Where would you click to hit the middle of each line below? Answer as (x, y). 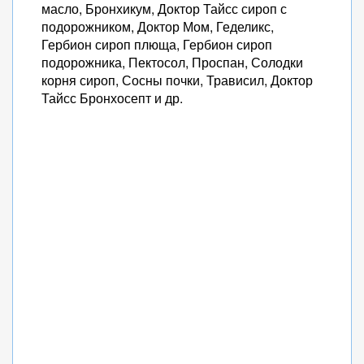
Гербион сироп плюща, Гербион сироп (157, 44)
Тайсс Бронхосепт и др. (112, 98)
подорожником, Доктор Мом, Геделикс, (158, 26)
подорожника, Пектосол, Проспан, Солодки (172, 62)
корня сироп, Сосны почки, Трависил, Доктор (177, 80)
